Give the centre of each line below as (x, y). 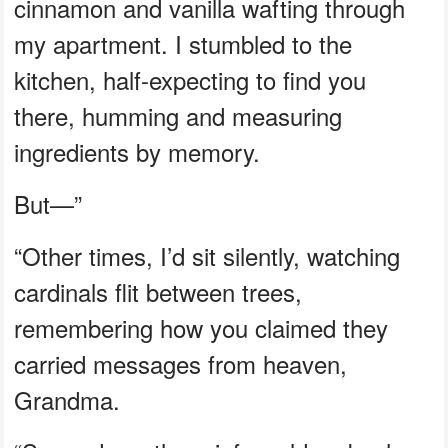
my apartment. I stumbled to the (183, 43)
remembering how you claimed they (201, 327)
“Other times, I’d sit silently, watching (207, 255)
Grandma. (67, 399)
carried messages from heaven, (181, 363)
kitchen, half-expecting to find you (190, 79)
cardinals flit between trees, (158, 291)
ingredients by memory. (137, 151)
